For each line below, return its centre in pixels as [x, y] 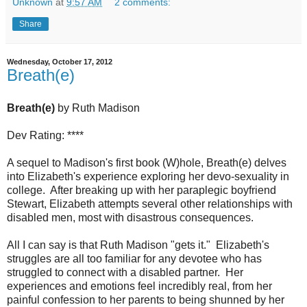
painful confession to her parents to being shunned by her [146, 299]
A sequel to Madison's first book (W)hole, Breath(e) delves [147, 162]
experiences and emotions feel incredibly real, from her [139, 286]
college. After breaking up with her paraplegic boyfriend [142, 190]
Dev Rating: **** [45, 135]
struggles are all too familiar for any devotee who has [134, 258]
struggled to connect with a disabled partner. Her [125, 272]
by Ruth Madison [97, 108]
